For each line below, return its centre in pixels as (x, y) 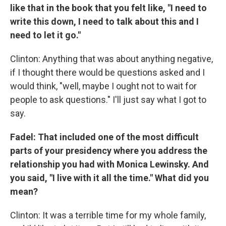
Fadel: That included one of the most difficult (104, 137)
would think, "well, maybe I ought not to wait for (103, 86)
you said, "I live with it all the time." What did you (109, 178)
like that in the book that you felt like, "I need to (108, 8)
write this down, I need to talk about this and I (104, 21)
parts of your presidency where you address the (109, 150)
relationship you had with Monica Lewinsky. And (109, 164)
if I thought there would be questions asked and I (107, 72)
